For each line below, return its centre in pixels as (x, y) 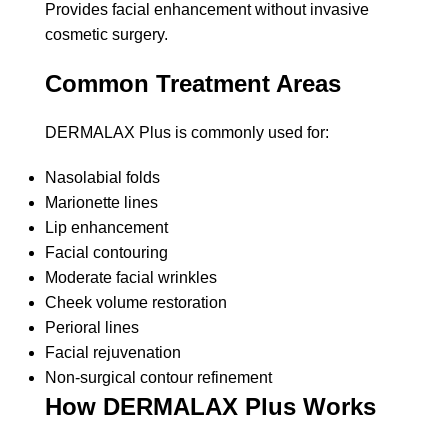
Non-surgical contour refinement (158, 377)
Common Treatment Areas (193, 83)
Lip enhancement (106, 227)
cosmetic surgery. (106, 34)
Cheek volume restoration (136, 302)
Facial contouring (106, 252)
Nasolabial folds (102, 177)
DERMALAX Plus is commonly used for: (187, 132)
